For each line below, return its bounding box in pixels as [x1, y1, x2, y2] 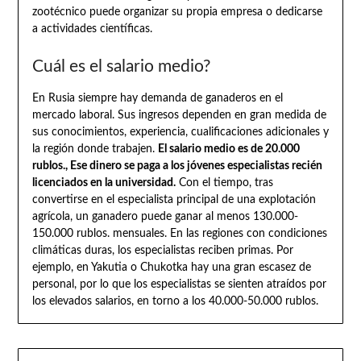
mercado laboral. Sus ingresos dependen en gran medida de [31, 109, 326, 121]
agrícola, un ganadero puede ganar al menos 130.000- [31, 210, 298, 222]
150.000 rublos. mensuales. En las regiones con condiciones [31, 227, 327, 239]
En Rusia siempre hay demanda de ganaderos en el [31, 92, 283, 104]
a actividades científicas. [31, 23, 152, 35]
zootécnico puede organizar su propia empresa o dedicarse [31, 6, 322, 18]
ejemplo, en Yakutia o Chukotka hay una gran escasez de [31, 261, 311, 273]
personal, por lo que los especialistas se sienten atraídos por [31, 278, 326, 290]
